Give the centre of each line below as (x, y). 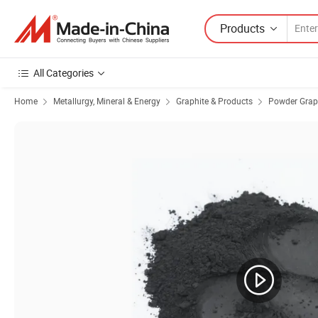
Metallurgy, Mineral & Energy (107, 101)
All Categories (64, 73)
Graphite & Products (214, 101)
